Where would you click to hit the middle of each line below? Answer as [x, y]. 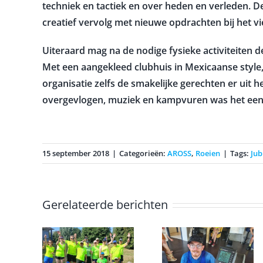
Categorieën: [143, 153]
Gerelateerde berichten [105, 204]
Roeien [208, 153]
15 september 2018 [76, 153]
